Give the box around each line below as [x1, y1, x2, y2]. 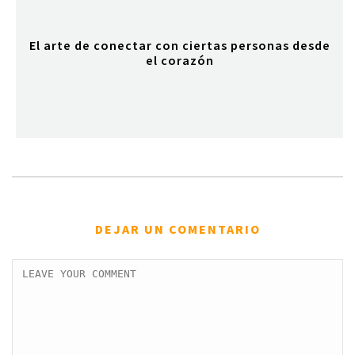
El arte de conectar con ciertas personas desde [29, 37, 330, 55]
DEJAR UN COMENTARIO [94, 221, 261, 239]
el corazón [145, 52, 214, 70]
